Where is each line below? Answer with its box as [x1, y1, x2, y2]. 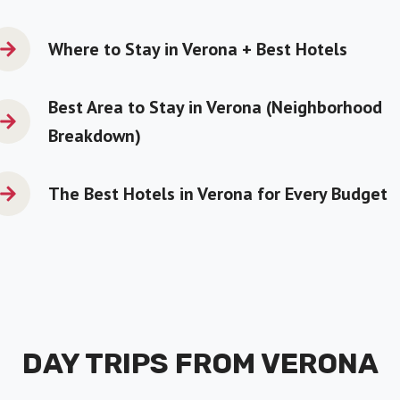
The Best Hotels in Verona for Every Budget [48, 182, 387, 205]
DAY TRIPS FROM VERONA [21, 346, 379, 380]
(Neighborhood [266, 96, 382, 119]
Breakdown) [48, 124, 141, 147]
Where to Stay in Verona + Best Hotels [48, 37, 347, 61]
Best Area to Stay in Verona [48, 96, 262, 119]
